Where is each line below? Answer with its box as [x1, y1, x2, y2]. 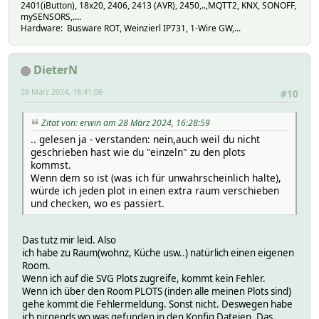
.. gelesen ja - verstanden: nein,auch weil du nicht [31, 132, 260, 146]
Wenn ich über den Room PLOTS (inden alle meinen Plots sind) [22, 284, 291, 298]
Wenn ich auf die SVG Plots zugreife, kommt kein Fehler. [22, 271, 266, 285]
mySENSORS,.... [21, 10, 81, 23]
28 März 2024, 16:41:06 [21, 85, 103, 97]
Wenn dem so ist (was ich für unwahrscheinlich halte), [31, 170, 281, 184]
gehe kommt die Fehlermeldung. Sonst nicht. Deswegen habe [22, 297, 293, 310]
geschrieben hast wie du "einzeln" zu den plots [31, 145, 246, 159]
